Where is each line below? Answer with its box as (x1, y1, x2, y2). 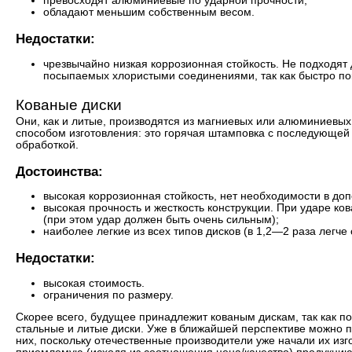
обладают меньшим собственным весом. (43, 6, 255, 19)
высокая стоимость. (43, 277, 145, 289)
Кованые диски (16, 96, 122, 113)
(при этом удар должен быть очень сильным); (43, 214, 279, 226)
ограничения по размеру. (43, 288, 174, 301)
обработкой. (16, 138, 79, 151)
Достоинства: (16, 163, 103, 179)
